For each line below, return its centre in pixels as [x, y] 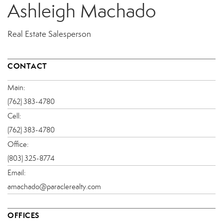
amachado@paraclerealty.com [54, 186]
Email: [16, 172]
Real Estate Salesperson [49, 34]
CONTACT [27, 66]
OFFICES [23, 215]
